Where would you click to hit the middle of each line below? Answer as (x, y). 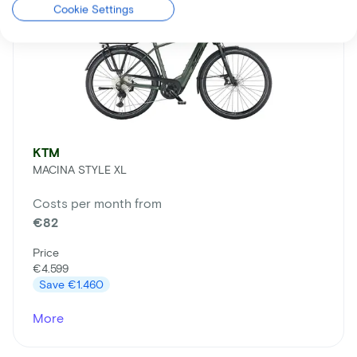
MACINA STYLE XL (80, 170)
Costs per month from (97, 203)
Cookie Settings (93, 9)
